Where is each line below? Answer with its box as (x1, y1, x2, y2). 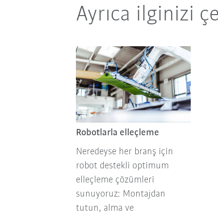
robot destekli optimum (75, 161, 169, 171)
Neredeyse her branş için (75, 147, 173, 157)
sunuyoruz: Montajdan (75, 189, 165, 200)
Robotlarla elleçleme (75, 128, 159, 138)
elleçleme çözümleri (75, 175, 154, 185)
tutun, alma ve (75, 203, 134, 214)
